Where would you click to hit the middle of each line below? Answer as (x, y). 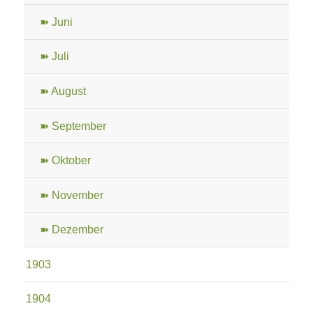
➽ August (63, 91)
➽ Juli (54, 57)
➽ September (73, 126)
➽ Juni (56, 22)
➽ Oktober (65, 161)
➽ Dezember (71, 230)
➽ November (71, 195)
